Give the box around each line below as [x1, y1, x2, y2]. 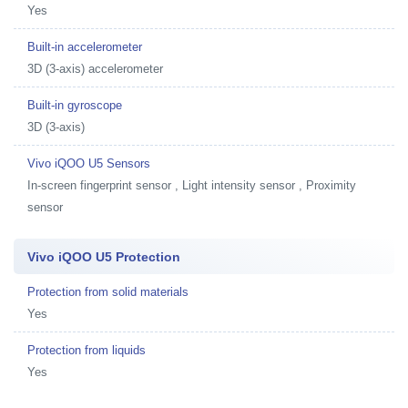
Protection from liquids [27, 342, 146, 357]
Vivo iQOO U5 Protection [27, 249, 180, 264]
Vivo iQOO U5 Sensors [27, 156, 150, 170]
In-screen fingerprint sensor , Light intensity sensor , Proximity [27, 178, 356, 192]
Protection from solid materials [27, 284, 189, 299]
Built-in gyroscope [27, 97, 122, 112]
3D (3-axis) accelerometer [27, 61, 163, 76]
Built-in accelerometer [27, 39, 142, 54]
